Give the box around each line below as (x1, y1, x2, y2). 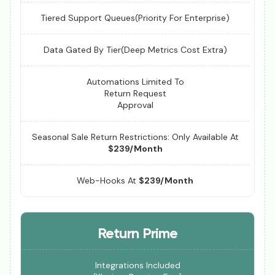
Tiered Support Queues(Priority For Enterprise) (41, 12, 230, 23)
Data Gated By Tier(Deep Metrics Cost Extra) (43, 44, 227, 55)
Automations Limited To (86, 76, 184, 87)
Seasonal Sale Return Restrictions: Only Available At (31, 131, 239, 142)
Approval (117, 99, 153, 110)
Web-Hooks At (77, 174, 139, 186)
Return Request (104, 87, 166, 99)
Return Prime (98, 226, 177, 241)
